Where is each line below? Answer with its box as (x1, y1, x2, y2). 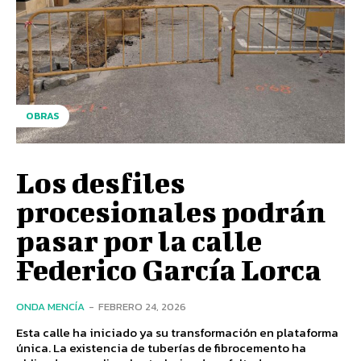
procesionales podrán (16, 193, 326, 228)
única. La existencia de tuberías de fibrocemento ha (16, 338, 306, 357)
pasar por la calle (16, 222, 262, 257)
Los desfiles (16, 164, 185, 199)
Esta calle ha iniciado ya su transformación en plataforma (16, 322, 338, 342)
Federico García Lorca (16, 251, 322, 286)
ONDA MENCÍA (16, 298, 85, 314)
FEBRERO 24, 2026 (98, 298, 186, 314)
